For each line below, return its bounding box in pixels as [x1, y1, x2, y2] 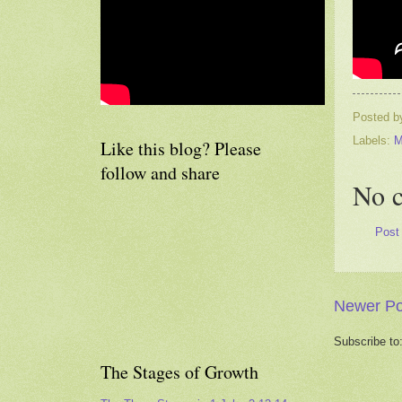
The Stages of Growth [100, 360, 258, 384]
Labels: [353, 134, 394, 148]
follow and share [100, 161, 220, 185]
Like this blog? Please [100, 136, 261, 161]
